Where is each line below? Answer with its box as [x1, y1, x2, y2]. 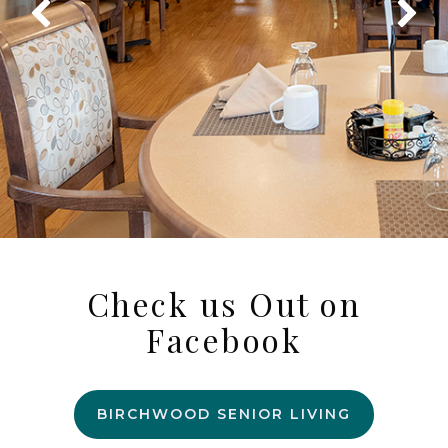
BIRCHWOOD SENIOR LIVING [97, 405, 351, 424]
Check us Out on [86, 282, 362, 326]
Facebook [146, 318, 302, 362]
